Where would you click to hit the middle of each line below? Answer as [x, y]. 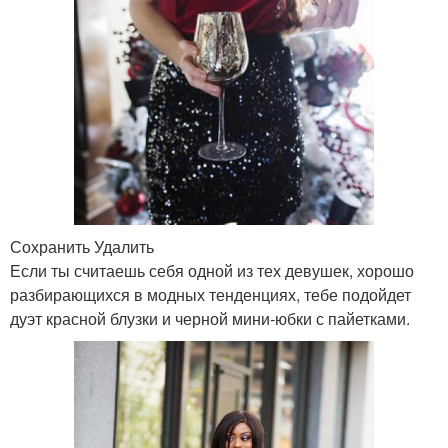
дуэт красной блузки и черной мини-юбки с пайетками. [210, 318]
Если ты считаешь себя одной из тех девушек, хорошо [212, 270]
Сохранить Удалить [82, 246]
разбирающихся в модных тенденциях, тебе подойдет [210, 294]
